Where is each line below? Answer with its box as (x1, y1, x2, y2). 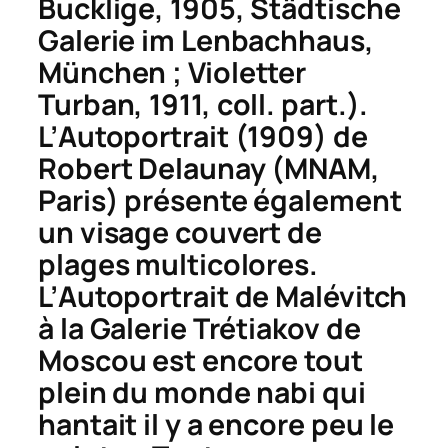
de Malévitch (228, 276, 408, 316)
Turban (38, 84, 135, 124)
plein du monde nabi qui (38, 372, 366, 412)
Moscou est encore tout (38, 340, 363, 380)
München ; (38, 52, 188, 92)
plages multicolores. (38, 244, 318, 284)
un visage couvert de (38, 212, 322, 252)
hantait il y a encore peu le (38, 404, 395, 444)
